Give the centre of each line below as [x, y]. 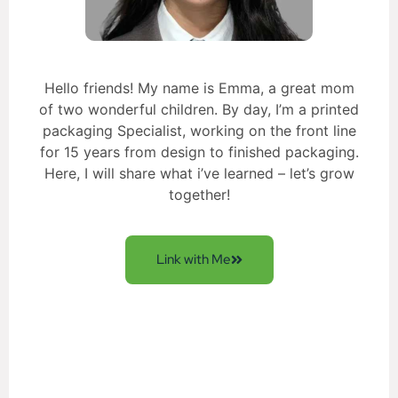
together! [199, 194]
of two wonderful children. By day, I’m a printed [199, 109]
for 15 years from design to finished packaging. [199, 151]
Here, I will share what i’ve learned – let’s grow [199, 173]
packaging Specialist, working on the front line [199, 130]
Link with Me [193, 260]
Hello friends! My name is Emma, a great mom [199, 88]
